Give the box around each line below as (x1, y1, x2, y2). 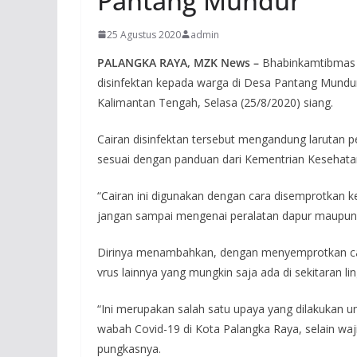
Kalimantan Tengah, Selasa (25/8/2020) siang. (97, 94, 333, 110)
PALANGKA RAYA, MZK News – (97, 54, 262, 70)
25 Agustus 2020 (107, 27, 181, 41)
